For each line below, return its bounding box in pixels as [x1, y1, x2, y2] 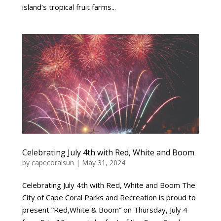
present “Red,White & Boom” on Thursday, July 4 [22, 204, 187, 215]
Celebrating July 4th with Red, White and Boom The [22, 180, 195, 190]
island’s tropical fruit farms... [22, 2, 116, 12]
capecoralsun [31, 157, 74, 167]
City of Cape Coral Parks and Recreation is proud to [22, 192, 196, 202]
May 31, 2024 [81, 157, 125, 167]
